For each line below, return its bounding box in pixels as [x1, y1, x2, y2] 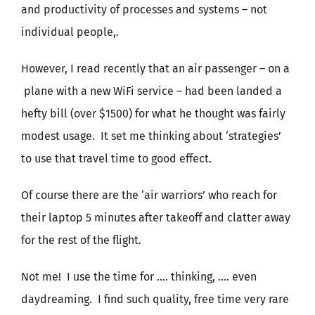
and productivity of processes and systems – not [21, 3, 267, 16]
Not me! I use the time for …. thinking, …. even [21, 270, 257, 283]
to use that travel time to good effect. [21, 152, 212, 165]
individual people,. [21, 25, 119, 39]
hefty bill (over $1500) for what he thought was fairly [21, 107, 285, 120]
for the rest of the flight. [21, 233, 141, 247]
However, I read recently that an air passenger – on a [21, 62, 290, 75]
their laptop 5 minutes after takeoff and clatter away [21, 211, 290, 224]
